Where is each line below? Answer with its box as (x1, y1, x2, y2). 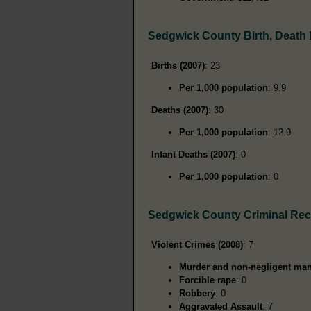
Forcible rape (179, 274, 236, 285)
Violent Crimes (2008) (151, 239, 243, 250)
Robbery (179, 287, 215, 299)
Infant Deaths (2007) (151, 149, 235, 160)
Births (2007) (151, 60, 205, 71)
